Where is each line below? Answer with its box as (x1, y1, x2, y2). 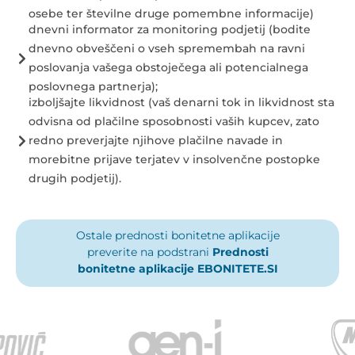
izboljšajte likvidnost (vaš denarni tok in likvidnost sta (29, 95, 334, 110)
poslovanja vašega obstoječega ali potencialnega (29, 60, 308, 75)
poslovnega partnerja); (29, 79, 158, 94)
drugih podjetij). (29, 171, 121, 186)
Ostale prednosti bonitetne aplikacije (75, 228, 280, 243)
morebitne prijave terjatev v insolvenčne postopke (29, 152, 320, 167)
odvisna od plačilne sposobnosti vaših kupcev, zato (29, 114, 319, 129)
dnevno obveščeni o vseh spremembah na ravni (29, 41, 305, 56)
